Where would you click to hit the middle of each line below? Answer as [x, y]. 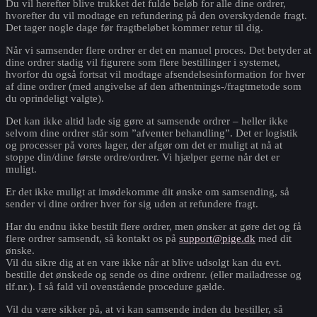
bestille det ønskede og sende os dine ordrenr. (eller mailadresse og [154, 275]
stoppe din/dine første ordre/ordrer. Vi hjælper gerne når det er [143, 157]
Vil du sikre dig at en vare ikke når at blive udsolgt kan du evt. [144, 263]
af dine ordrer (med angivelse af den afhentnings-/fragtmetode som [154, 87]
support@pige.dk [217, 239]
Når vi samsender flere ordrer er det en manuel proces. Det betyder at [158, 51]
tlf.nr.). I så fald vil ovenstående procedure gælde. [115, 287]
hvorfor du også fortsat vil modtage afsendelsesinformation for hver [155, 75]
